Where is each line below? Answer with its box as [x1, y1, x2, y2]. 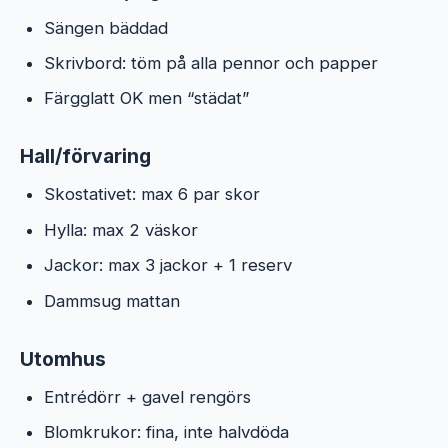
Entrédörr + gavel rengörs [44, 386, 251, 407]
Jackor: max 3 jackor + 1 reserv [44, 255, 292, 276]
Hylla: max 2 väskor [44, 219, 198, 240]
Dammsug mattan [44, 290, 180, 311]
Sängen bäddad [44, 17, 168, 38]
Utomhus [20, 346, 106, 371]
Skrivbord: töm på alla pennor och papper [44, 52, 378, 73]
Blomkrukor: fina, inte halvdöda [44, 421, 289, 442]
